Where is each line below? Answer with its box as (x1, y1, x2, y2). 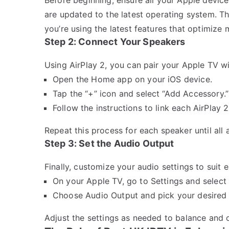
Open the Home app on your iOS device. (53, 74, 212, 84)
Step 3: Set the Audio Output (44, 138, 174, 149)
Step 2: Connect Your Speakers (44, 36, 186, 47)
